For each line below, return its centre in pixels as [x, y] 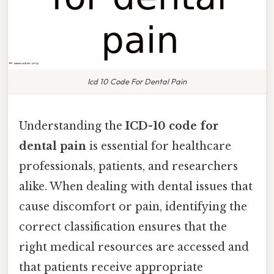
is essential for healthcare [159, 146]
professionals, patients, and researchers [128, 166]
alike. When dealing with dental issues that [136, 186]
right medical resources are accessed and [134, 247]
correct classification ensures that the [123, 227]
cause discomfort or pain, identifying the [133, 206]
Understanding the [72, 126]
